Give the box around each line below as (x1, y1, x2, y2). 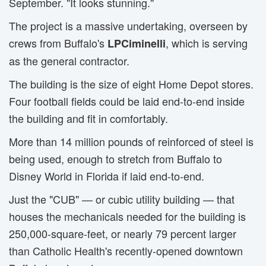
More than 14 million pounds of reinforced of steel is (9, 134, 254, 149)
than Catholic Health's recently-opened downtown (9, 243, 243, 258)
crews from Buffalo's (9, 35, 107, 50)
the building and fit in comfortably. (9, 110, 168, 126)
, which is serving (166, 35, 248, 50)
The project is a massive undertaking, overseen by (9, 18, 248, 33)
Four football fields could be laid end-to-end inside (9, 93, 245, 109)
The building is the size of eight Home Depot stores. (9, 76, 254, 91)
